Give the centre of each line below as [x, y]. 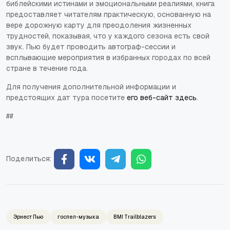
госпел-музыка [78, 217]
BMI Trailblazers [135, 217]
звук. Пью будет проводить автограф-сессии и [91, 46]
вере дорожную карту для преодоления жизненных [99, 25]
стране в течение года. [47, 68]
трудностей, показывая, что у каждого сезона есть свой [108, 36]
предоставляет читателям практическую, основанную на [109, 14]
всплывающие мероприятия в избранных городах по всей [108, 57]
